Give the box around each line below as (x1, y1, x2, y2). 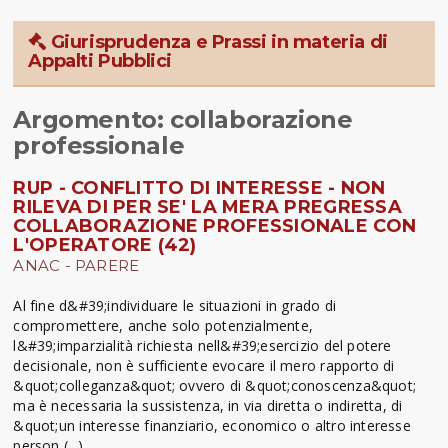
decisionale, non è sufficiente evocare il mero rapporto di (13, 355, 395, 375)
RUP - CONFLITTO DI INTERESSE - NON (13, 176, 386, 199)
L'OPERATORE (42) (13, 233, 197, 256)
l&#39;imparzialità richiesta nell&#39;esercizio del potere (13, 335, 392, 355)
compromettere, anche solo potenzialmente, (13, 315, 314, 335)
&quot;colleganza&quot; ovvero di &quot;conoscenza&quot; (13, 375, 416, 395)
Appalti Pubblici (28, 49, 173, 72)
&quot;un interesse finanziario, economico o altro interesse (13, 415, 411, 435)
